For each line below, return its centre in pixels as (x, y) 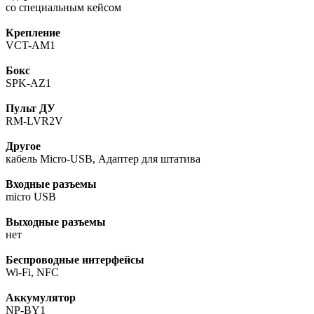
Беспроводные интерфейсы (75, 260)
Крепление (33, 33)
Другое (23, 146)
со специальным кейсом (63, 8)
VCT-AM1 (30, 46)
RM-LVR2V (34, 121)
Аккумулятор (41, 298)
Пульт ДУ (30, 109)
